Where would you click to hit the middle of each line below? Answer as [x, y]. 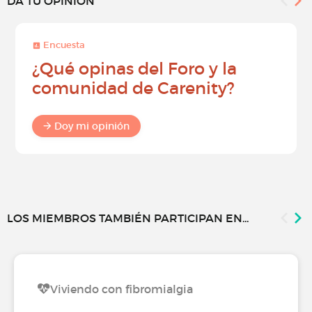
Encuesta [63, 45]
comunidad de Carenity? [133, 88]
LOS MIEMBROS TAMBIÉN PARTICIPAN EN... [128, 218]
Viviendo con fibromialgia [122, 289]
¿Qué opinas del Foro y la [134, 68]
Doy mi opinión [92, 126]
